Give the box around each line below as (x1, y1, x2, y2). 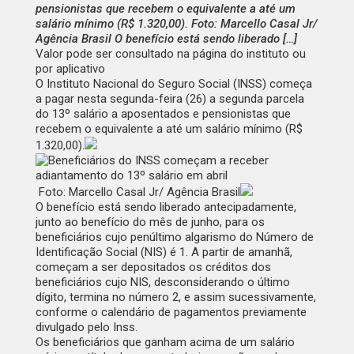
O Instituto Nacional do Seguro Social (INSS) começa (35, 77, 312, 92)
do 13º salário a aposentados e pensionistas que (35, 107, 291, 122)
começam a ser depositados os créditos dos (35, 260, 271, 275)
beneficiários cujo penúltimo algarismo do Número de (35, 230, 314, 245)
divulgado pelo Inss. (35, 320, 137, 335)
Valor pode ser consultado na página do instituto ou (35, 47, 306, 62)
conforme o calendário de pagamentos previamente (35, 305, 307, 320)
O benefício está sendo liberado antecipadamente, (35, 200, 296, 215)
